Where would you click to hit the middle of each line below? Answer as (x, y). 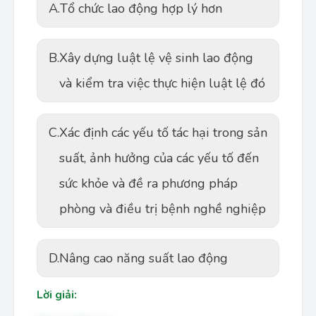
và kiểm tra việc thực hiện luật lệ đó (162, 83)
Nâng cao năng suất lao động (144, 258)
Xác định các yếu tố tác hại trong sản (163, 133)
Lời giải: (57, 295)
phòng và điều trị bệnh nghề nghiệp (163, 209)
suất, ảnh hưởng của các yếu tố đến (159, 158)
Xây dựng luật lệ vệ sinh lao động (156, 58)
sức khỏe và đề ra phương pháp (148, 183)
